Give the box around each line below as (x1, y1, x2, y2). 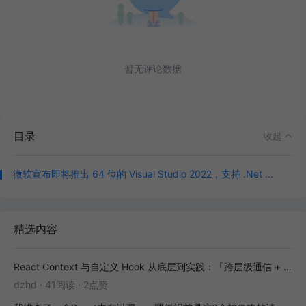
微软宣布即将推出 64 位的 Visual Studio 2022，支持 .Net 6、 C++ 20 (265, 168, 273, 180)
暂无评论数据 (124, 63, 182, 75)
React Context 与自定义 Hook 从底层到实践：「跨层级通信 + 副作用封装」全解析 (283, 261, 292, 273)
